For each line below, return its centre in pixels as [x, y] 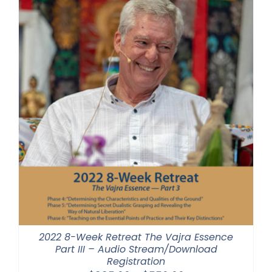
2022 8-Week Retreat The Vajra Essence [136, 237]
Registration [136, 261]
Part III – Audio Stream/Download [136, 249]
